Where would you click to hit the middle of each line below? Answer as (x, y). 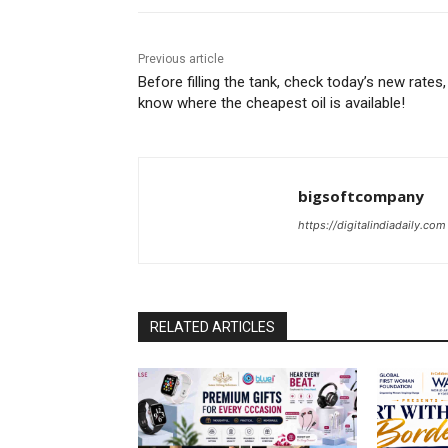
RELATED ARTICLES (212, 327)
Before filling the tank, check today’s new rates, (292, 82)
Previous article (181, 59)
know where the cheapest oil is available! (271, 103)
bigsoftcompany (361, 196)
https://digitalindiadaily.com (372, 225)
